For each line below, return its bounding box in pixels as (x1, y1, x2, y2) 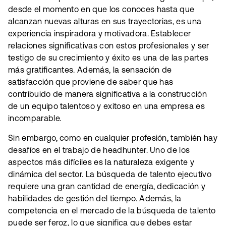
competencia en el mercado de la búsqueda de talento (8, 205, 216, 215)
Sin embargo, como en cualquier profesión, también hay (8, 133, 217, 142)
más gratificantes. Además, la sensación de (8, 65, 172, 75)
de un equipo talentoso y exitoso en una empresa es (8, 101, 205, 111)
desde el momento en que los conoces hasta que (8, 5, 195, 14)
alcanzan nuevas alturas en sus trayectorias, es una (8, 17, 202, 26)
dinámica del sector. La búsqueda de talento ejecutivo (8, 169, 211, 179)
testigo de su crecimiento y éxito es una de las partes (8, 53, 209, 63)
